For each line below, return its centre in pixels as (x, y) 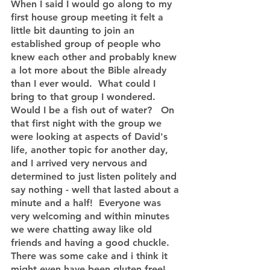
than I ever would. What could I (85, 83)
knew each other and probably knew (95, 57)
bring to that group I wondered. (86, 97)
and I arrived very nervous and (80, 163)
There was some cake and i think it (91, 256)
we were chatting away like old (83, 229)
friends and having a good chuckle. (92, 243)
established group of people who (87, 44)
